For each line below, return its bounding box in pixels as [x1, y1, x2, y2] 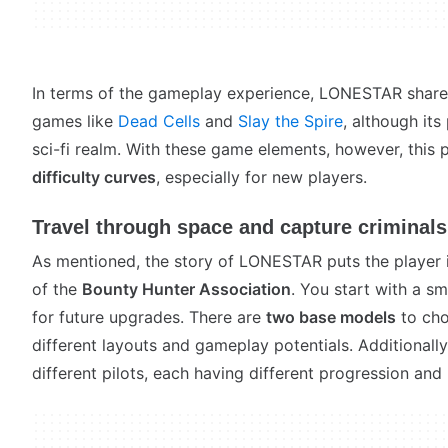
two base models [266, 307, 396, 327]
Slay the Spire [238, 111, 343, 131]
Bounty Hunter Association [82, 279, 291, 299]
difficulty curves [32, 167, 156, 187]
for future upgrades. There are [32, 307, 266, 327]
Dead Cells [118, 111, 200, 131]
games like [32, 111, 118, 131]
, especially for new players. [156, 167, 367, 187]
